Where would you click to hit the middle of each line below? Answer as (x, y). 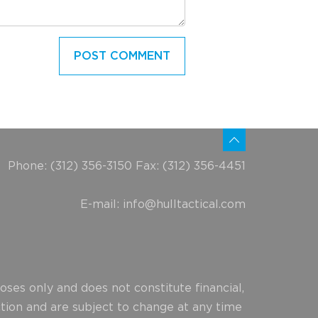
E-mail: (102, 204)
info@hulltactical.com (184, 204)
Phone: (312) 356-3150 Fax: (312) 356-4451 (127, 166)
